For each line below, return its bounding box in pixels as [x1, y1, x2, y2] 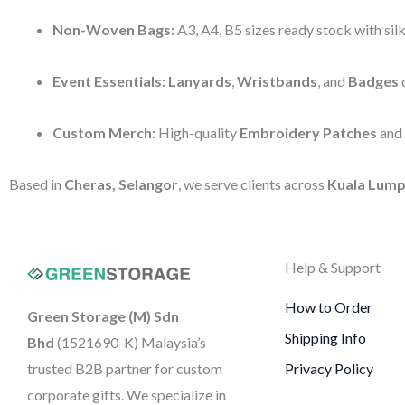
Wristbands [237, 72, 317, 90]
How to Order [285, 298, 372, 316]
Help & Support [285, 259, 381, 277]
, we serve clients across [178, 175, 327, 193]
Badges [348, 72, 399, 90]
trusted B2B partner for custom [27, 360, 222, 378]
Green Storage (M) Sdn [27, 307, 179, 325]
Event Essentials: [52, 72, 165, 90]
